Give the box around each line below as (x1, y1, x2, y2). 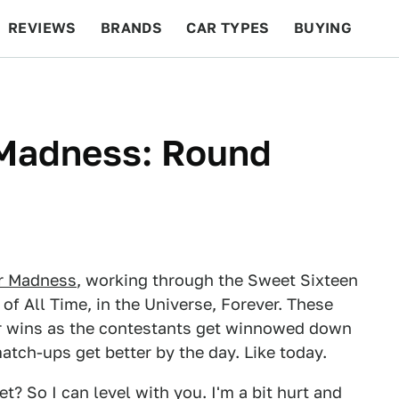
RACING (148, 77, 207, 94)
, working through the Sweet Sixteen (77, 271, 358, 289)
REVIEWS (8, 20, 77, 37)
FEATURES (295, 77, 374, 94)
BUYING (293, 20, 353, 37)
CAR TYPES (186, 20, 270, 37)
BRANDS (100, 20, 163, 37)
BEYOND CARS (18, 77, 125, 94)
